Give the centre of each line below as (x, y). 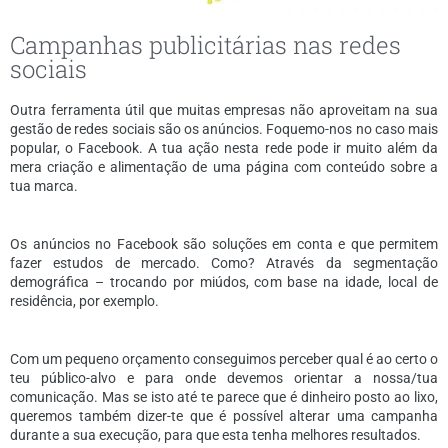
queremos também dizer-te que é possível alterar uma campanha (224, 416)
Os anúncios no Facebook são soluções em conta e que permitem (224, 244)
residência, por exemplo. (84, 301)
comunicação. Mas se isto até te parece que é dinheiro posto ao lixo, (224, 397)
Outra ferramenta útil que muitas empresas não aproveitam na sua (224, 110)
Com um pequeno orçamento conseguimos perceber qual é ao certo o (224, 359)
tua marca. (44, 186)
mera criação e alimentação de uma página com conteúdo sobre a (224, 167)
